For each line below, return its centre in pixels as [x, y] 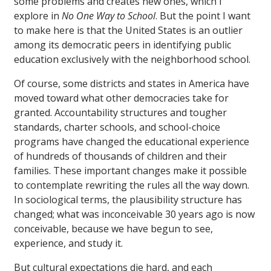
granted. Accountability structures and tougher [120, 113]
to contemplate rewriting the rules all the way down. [132, 185]
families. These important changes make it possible [130, 171]
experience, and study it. [68, 243]
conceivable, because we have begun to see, [113, 229]
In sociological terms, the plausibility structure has [128, 200]
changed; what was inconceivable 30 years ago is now [134, 214]
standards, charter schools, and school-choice [117, 127]
